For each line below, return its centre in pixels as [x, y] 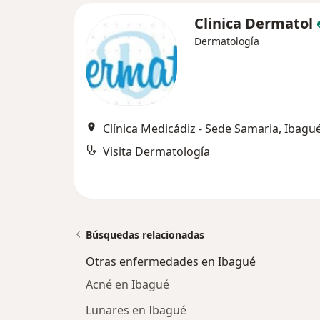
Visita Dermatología [156, 151]
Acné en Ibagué [127, 284]
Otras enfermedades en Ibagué [171, 261]
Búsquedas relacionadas [145, 235]
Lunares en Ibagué [136, 310]
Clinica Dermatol [255, 23]
